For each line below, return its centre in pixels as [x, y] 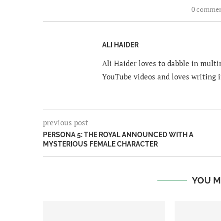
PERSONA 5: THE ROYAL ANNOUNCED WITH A [118, 134]
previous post [66, 122]
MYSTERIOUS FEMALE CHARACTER [100, 144]
